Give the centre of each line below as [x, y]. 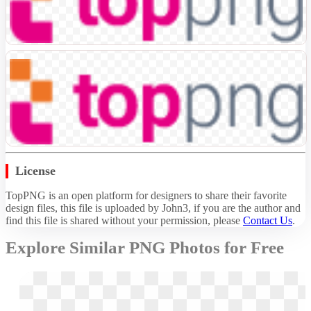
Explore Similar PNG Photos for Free [145, 248]
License [35, 171]
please [228, 221]
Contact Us [268, 221]
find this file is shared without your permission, [109, 221]
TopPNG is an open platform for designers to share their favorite [146, 196]
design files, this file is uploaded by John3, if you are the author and [153, 208]
